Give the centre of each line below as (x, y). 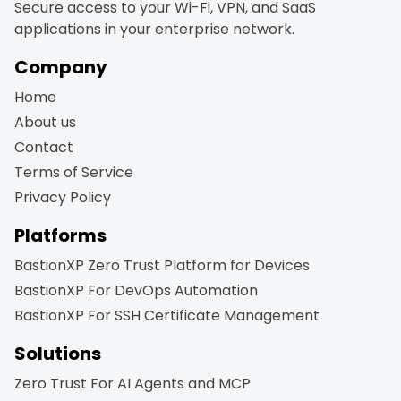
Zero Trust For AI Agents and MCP (132, 384)
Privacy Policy (63, 197)
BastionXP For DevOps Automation (136, 290)
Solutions (58, 354)
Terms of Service (74, 172)
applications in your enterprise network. (154, 29)
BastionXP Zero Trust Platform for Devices (162, 265)
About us (45, 122)
